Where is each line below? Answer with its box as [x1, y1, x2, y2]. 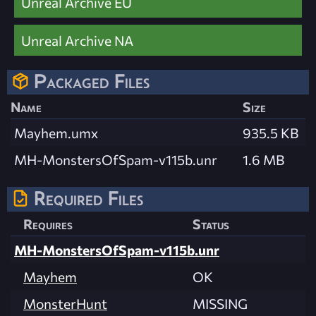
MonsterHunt [23, 295, 107, 312]
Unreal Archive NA [21, 31, 133, 49]
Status [193, 215, 229, 233]
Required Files [34, 186, 143, 209]
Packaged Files [34, 69, 150, 92]
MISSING [193, 295, 248, 312]
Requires [23, 215, 73, 233]
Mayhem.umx [14, 123, 98, 141]
